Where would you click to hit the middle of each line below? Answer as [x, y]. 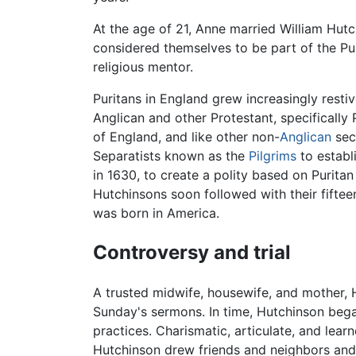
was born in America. [156, 213]
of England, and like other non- [186, 137]
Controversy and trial [192, 253]
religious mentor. [143, 67]
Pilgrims [273, 156]
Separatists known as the [171, 156]
